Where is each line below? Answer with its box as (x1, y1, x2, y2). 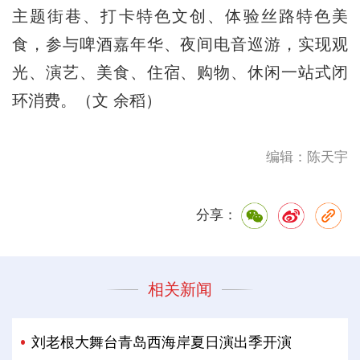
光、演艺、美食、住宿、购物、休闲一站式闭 (11, 63, 349, 82)
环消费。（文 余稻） (11, 92, 162, 110)
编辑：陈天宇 (266, 149, 349, 166)
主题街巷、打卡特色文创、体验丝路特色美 (11, 7, 349, 26)
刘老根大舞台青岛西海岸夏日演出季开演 (31, 334, 292, 351)
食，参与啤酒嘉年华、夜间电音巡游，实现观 (11, 35, 349, 54)
